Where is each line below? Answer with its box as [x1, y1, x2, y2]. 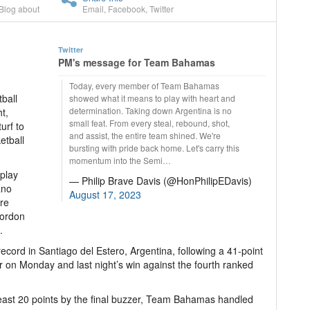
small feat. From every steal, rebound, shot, [69, 117, 230, 129]
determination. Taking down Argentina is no [69, 104, 232, 116]
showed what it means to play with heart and [69, 92, 235, 104]
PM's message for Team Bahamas [58, 55, 215, 69]
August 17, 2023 [69, 188, 141, 201]
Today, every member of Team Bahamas [69, 80, 219, 91]
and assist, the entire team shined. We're [69, 129, 221, 141]
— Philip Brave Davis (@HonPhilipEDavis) [69, 174, 252, 188]
